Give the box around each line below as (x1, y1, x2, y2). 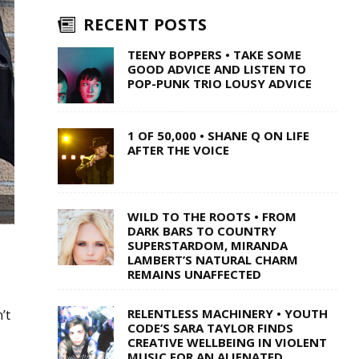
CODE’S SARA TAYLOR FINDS (127, 320, 293, 337)
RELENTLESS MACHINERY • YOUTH (127, 305, 328, 322)
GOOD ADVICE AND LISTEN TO (127, 61, 306, 78)
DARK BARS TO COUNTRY (127, 223, 276, 240)
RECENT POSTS (83, 14, 208, 36)
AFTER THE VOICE (127, 142, 229, 159)
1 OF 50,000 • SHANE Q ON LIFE (127, 127, 309, 144)
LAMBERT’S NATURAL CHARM (127, 252, 298, 268)
